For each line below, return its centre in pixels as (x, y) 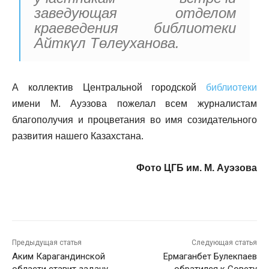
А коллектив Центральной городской (109, 88)
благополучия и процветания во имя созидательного (134, 120)
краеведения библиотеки (135, 28)
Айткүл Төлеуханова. (107, 43)
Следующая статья (224, 243)
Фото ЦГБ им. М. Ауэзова (197, 168)
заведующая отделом (135, 13)
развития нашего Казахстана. (78, 136)
